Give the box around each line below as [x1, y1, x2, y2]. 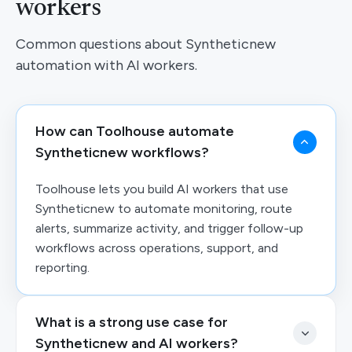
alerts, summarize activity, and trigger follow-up [35, 221, 303, 236]
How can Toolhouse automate [35, 123, 234, 140]
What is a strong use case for [35, 313, 228, 331]
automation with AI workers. [16, 57, 197, 74]
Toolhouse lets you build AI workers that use [35, 181, 288, 196]
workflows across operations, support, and [35, 240, 278, 255]
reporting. [35, 260, 90, 275]
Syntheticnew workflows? [35, 144, 209, 161]
